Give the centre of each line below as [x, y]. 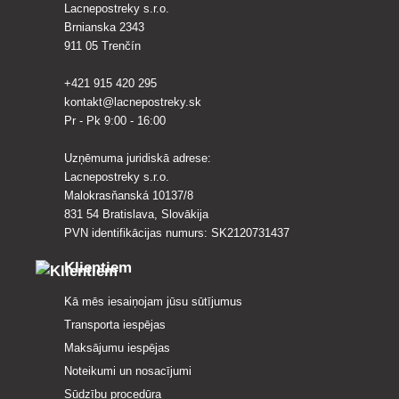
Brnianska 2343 [104, 27]
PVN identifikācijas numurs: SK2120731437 [177, 232]
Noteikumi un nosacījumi [128, 370]
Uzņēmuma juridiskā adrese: [138, 158]
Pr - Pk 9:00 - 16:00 [115, 120]
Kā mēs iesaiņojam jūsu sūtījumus [153, 301]
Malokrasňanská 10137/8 [129, 195]
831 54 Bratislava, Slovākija [136, 214]
